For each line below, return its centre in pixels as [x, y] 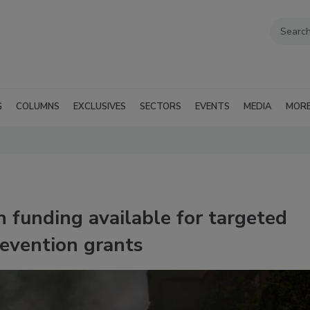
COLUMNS [38, 106]
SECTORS [161, 106]
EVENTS [212, 106]
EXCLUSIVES [100, 106]
